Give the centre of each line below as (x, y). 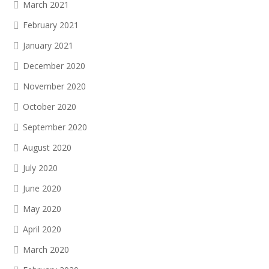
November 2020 (54, 86)
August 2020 (47, 147)
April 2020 (42, 229)
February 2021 (51, 25)
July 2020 (40, 168)
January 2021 (48, 45)
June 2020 (42, 188)
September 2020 (55, 127)
